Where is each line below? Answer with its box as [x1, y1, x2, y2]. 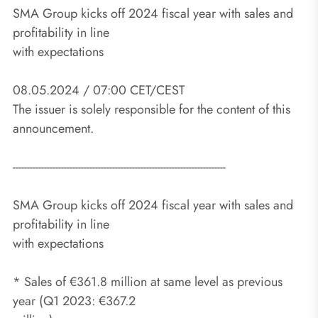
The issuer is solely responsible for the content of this [13, 99, 290, 119]
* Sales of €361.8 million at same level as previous [13, 272, 283, 291]
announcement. [13, 119, 94, 138]
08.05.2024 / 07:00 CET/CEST [13, 80, 185, 99]
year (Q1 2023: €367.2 [13, 291, 136, 310]
